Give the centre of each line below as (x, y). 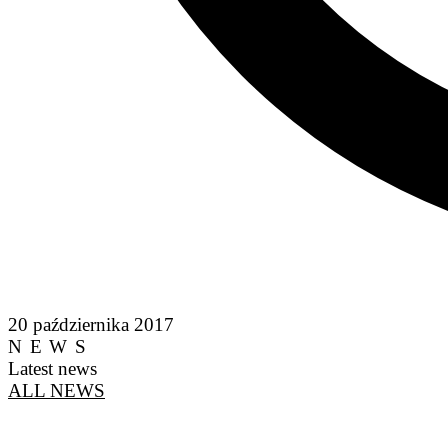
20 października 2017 (91, 324)
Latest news (52, 368)
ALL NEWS (56, 390)
